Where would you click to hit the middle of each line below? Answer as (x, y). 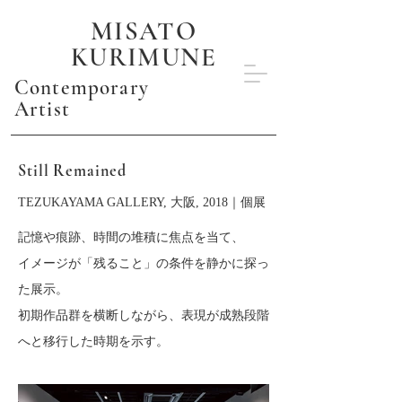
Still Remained (72, 170)
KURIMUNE (144, 57)
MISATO (144, 31)
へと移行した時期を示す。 (93, 341)
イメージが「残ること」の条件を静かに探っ (144, 263)
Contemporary (82, 88)
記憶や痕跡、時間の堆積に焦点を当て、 (131, 237)
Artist (42, 109)
